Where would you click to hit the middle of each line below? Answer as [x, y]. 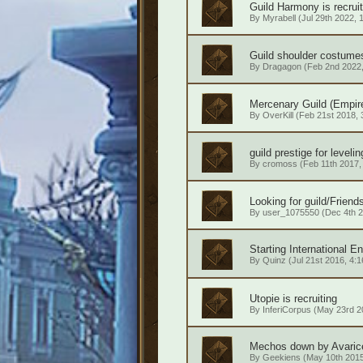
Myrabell [279, 18]
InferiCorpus [286, 310]
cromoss [280, 164]
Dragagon [282, 66]
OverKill [278, 115]
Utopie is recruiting [293, 299]
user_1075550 [290, 212]
